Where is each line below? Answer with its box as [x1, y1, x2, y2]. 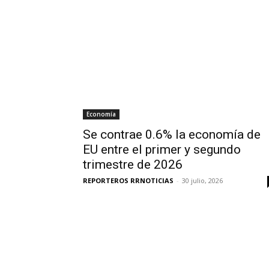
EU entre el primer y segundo [83, 142, 241, 157]
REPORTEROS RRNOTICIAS [83, 176, 174, 185]
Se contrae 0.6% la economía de [83, 127, 261, 142]
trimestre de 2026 [83, 157, 183, 172]
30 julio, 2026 [182, 176, 223, 185]
